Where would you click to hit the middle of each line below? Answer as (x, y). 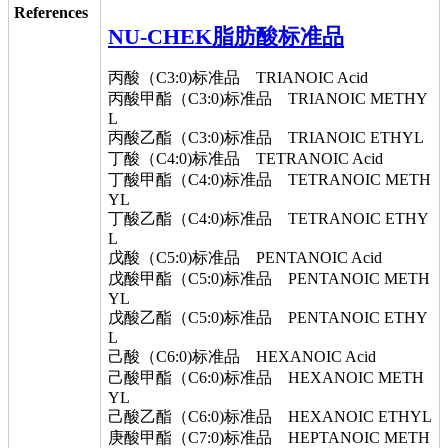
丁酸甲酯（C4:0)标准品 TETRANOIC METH (269, 179)
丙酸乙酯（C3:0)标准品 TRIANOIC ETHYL (266, 137)
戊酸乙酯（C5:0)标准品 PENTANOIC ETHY (268, 317)
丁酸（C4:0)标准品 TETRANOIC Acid (245, 158)
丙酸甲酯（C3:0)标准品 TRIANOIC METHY (268, 98)
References (51, 12)
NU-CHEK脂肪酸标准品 (226, 36)
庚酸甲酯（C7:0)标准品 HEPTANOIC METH (269, 437)
